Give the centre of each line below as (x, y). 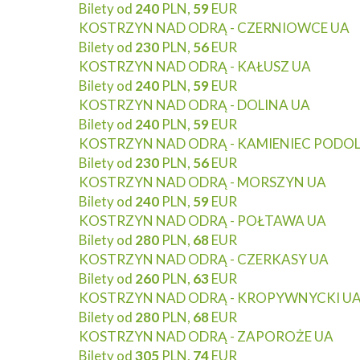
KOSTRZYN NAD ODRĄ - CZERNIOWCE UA (214, 28)
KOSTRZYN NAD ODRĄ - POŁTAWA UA (202, 221)
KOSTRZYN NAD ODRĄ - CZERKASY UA (204, 259)
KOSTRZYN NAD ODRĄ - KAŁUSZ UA (195, 66)
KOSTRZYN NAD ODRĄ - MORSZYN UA (202, 182)
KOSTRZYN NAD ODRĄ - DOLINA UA (194, 105)
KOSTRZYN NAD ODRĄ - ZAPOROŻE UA (206, 336)
